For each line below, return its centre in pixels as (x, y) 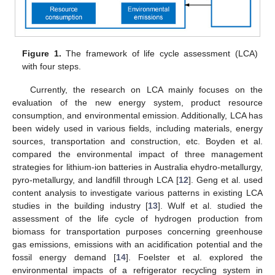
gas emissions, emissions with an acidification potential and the (137, 245)
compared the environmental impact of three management (137, 154)
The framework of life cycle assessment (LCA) (159, 54)
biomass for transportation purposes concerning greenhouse (137, 232)
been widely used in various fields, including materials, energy (137, 129)
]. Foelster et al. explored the (194, 258)
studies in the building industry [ (80, 206)
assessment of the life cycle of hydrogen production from (137, 219)
